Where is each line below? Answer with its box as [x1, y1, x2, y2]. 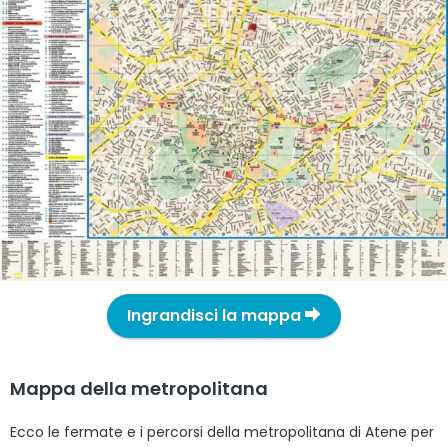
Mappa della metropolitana [10, 376, 268, 402]
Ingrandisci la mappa [127, 304, 305, 328]
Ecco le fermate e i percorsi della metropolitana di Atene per [10, 422, 434, 443]
